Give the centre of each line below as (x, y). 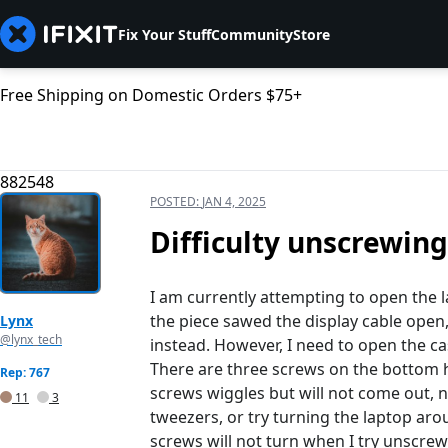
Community (252, 34)
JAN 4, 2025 (234, 202)
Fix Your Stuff (164, 34)
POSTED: (176, 202)
